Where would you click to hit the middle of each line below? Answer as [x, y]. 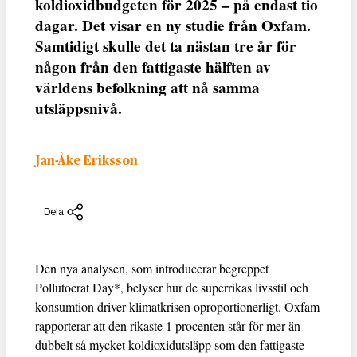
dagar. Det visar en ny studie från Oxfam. [173, 26]
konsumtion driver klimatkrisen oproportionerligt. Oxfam [177, 307]
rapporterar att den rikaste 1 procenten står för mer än [168, 326]
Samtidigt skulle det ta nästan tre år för [166, 47]
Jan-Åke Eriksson [86, 161]
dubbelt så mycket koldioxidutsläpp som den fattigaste [170, 345]
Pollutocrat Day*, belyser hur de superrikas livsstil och [172, 288]
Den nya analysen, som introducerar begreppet [152, 269]
